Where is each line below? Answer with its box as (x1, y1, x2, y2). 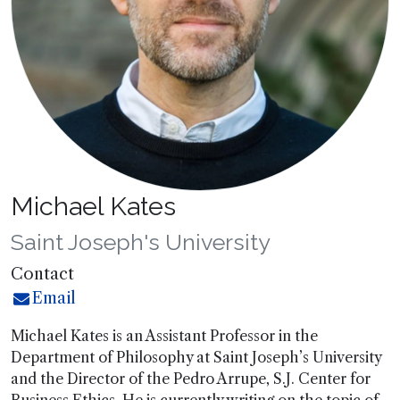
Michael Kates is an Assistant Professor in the (11, 327, 318, 345)
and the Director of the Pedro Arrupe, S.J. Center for (11, 370, 371, 387)
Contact (11, 264, 74, 284)
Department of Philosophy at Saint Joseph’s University (11, 348, 381, 366)
